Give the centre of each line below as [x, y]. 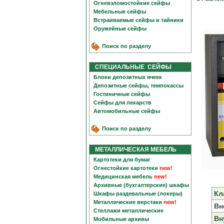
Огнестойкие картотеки [126, 168]
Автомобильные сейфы [127, 111]
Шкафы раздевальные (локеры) [138, 193]
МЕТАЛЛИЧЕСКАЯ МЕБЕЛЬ [133, 149]
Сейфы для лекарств [122, 102]
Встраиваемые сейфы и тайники [138, 20]
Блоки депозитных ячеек [128, 77]
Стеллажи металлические [128, 210]
